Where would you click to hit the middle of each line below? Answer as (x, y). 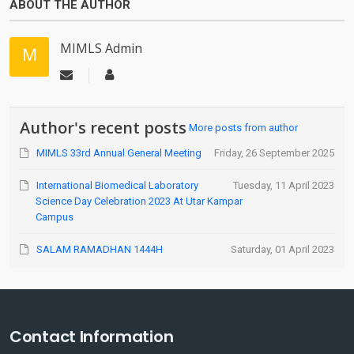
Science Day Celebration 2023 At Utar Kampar (139, 201)
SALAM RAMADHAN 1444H (100, 249)
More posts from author (244, 127)
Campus (55, 217)
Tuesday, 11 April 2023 (283, 185)
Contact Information (92, 337)
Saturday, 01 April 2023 (282, 249)
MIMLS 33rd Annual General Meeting (119, 153)
